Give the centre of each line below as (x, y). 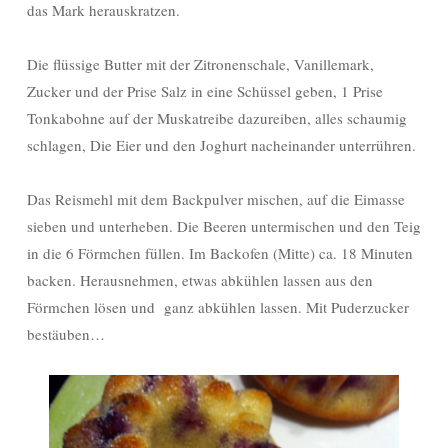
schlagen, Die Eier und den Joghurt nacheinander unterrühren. (221, 144)
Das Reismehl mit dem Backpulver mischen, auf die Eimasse (216, 198)
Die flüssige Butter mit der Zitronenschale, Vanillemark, (200, 63)
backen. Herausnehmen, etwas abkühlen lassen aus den (200, 279)
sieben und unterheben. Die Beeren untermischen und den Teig (224, 225)
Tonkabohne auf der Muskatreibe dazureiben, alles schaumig (217, 117)
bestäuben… (66, 333)
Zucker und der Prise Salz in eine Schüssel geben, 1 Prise (205, 90)
